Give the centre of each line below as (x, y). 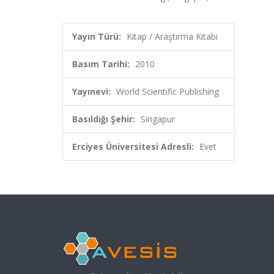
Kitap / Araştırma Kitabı (172, 36)
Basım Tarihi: (101, 64)
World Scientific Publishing (168, 91)
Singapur (158, 119)
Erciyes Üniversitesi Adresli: (133, 146)
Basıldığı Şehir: (104, 119)
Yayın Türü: (97, 36)
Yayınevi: (91, 91)
